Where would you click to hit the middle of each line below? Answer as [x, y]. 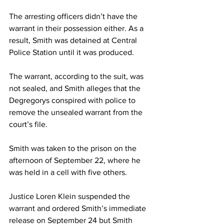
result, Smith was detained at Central [74, 40]
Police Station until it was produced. [71, 52]
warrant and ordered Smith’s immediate [78, 208]
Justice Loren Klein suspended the [70, 196]
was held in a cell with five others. [68, 172]
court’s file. [28, 124]
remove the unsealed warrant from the [77, 112]
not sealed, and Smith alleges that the [76, 88]
